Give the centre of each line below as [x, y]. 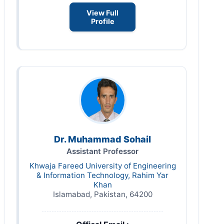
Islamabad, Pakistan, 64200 [102, 194]
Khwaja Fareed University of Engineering [102, 165]
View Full [102, 12]
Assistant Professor [102, 151]
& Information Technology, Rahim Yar [102, 175]
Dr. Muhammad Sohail [102, 139]
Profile [102, 21]
